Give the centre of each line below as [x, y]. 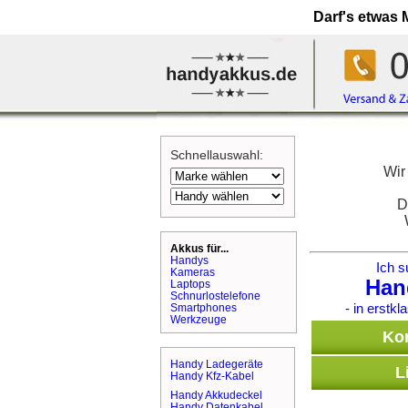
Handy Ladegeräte [217, 364]
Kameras [193, 272]
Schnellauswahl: [217, 155]
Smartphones [204, 307]
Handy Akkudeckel [216, 395]
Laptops [190, 284]
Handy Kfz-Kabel [212, 376]
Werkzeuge [199, 319]
